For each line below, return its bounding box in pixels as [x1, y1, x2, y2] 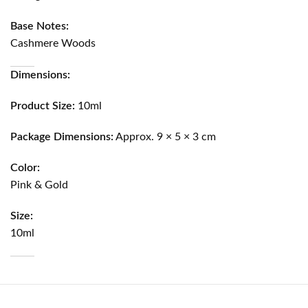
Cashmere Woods [10, 37, 96, 49]
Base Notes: [10, 20, 69, 32]
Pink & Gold [10, 179, 69, 190]
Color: [10, 162, 41, 173]
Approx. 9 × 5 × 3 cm [113, 131, 217, 142]
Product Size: [10, 100, 76, 111]
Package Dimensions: [10, 131, 114, 142]
